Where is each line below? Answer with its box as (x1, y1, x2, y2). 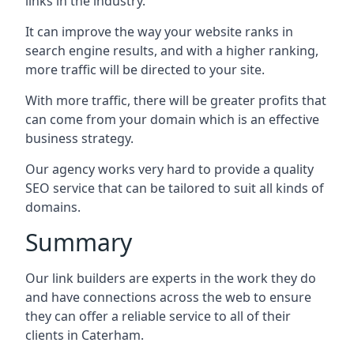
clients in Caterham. (25, 326, 144, 344)
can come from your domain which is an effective (25, 110, 319, 128)
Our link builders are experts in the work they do (25, 269, 316, 287)
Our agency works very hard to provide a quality (25, 160, 314, 178)
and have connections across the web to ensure (25, 288, 311, 306)
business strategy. (25, 129, 134, 147)
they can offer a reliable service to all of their (25, 307, 291, 325)
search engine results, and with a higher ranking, (25, 41, 318, 59)
